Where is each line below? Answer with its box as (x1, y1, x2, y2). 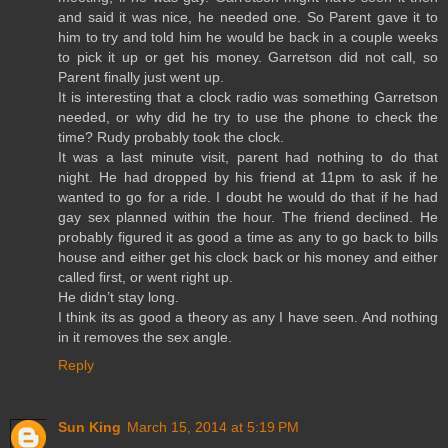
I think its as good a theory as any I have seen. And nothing (58, 308, 438, 325)
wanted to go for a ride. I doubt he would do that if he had (58, 188, 438, 205)
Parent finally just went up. (58, 68, 224, 85)
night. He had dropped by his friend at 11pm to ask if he (58, 168, 438, 185)
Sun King (58, 418, 121, 435)
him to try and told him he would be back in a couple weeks (58, 28, 438, 45)
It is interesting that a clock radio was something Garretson (58, 88, 438, 105)
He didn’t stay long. (58, 288, 179, 305)
